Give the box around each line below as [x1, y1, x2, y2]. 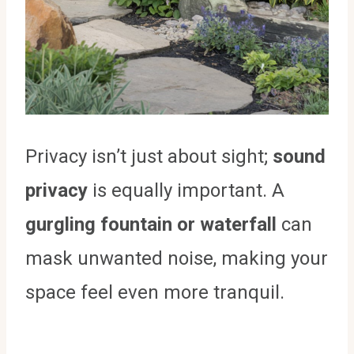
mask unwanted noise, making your [25, 247, 328, 270]
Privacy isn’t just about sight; [25, 145, 273, 168]
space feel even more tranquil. [25, 281, 284, 304]
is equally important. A [88, 179, 284, 202]
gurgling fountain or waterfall [25, 213, 277, 236]
